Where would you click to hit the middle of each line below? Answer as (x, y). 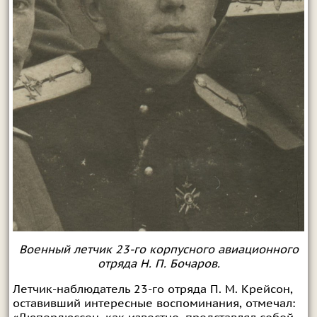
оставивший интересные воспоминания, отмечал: (154, 303)
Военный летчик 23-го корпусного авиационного (158, 249)
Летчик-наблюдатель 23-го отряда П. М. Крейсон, (152, 289)
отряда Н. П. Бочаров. (158, 264)
